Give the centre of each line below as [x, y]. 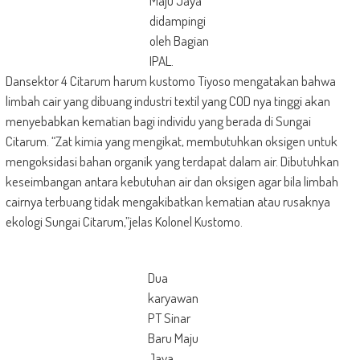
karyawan [173, 298]
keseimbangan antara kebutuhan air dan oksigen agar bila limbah [172, 181]
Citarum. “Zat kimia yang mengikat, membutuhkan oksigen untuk [171, 141]
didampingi [178, 20]
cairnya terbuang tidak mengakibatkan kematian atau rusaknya [168, 201]
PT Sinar [169, 318]
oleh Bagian [180, 41]
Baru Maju [173, 338]
